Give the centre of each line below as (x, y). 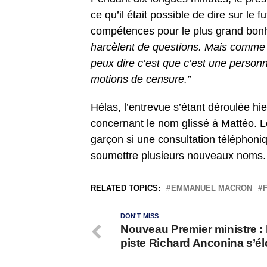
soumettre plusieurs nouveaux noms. (178, 155)
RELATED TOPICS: (125, 188)
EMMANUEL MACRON (212, 188)
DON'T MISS (139, 215)
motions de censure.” (141, 79)
